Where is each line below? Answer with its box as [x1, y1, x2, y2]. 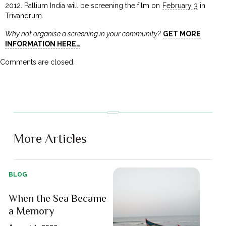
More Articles [14, 131, 87, 146]
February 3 [162, 1, 198, 10]
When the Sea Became [9, 192, 107, 204]
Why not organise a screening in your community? [5, 29, 161, 38]
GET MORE [162, 29, 201, 38]
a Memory [9, 204, 55, 217]
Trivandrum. [5, 11, 44, 20]
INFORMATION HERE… [5, 39, 81, 48]
